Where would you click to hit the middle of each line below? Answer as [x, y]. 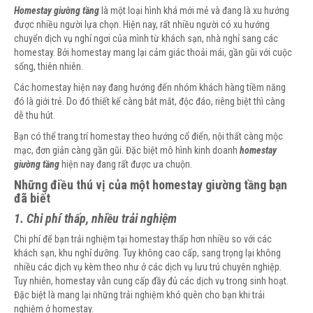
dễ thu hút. [35, 116]
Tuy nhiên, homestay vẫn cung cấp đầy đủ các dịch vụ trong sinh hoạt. [151, 281]
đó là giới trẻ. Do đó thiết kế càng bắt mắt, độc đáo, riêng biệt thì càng [150, 102]
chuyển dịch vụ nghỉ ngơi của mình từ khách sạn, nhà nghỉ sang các [146, 39]
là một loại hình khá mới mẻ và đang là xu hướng [194, 11]
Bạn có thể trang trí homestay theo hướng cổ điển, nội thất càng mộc [148, 137]
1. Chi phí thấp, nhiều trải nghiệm [95, 219]
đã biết [34, 198]
